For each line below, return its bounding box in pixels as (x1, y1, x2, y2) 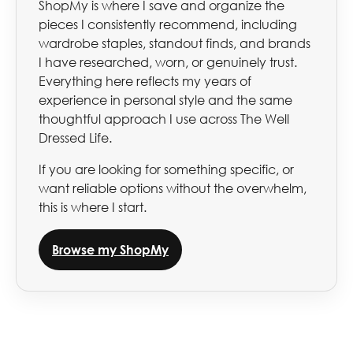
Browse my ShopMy (52, 242, 169, 258)
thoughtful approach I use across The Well (39, 111, 289, 128)
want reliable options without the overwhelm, (39, 180, 307, 197)
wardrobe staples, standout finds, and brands (39, 35, 310, 52)
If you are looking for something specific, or (39, 162, 294, 178)
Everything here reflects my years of (39, 73, 251, 90)
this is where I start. (39, 199, 147, 216)
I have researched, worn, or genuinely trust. (39, 54, 297, 71)
